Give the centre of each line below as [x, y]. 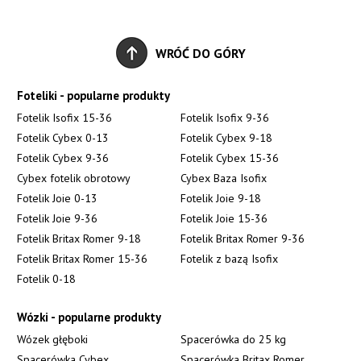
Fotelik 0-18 [47, 279]
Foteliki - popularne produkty [94, 96]
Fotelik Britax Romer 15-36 [83, 259]
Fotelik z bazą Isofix [229, 259]
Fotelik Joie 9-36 [58, 219]
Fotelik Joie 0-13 [58, 199]
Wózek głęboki [53, 340]
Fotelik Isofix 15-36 [65, 118]
